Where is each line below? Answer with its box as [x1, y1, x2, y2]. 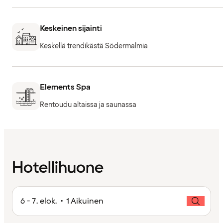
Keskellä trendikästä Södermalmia [40, 41, 148, 51]
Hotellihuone [12, 157, 104, 179]
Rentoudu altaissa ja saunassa [40, 100, 136, 110]
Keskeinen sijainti [40, 22, 102, 34]
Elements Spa [40, 82, 91, 93]
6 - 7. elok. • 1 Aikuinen [20, 195, 104, 207]
